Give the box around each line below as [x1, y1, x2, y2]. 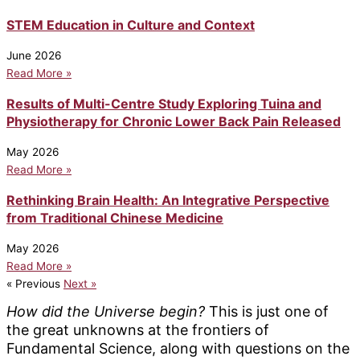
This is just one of [205, 303, 329, 321]
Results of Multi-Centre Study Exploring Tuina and [6, 95, 321, 112]
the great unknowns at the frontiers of [6, 321, 269, 339]
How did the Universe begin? [6, 303, 205, 321]
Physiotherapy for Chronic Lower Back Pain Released [6, 112, 341, 129]
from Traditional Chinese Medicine [6, 209, 223, 226]
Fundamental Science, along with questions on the [6, 340, 350, 358]
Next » [63, 276, 96, 290]
